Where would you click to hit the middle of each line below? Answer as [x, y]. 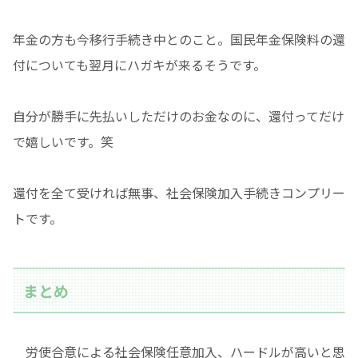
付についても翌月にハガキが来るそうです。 [139, 65]
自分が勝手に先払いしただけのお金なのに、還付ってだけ [179, 116]
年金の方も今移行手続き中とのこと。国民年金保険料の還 [179, 40]
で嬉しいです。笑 [63, 142]
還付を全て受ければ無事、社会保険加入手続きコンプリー [179, 193]
